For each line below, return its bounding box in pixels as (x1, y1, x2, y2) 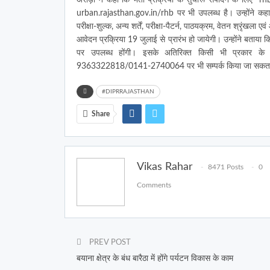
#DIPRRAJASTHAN (102, 88, 154, 95)
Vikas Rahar (137, 161, 193, 172)
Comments (137, 181, 171, 189)
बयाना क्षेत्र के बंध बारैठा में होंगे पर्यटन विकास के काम (77, 254, 233, 263)
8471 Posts (208, 163, 243, 171)
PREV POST (87, 238, 131, 246)
